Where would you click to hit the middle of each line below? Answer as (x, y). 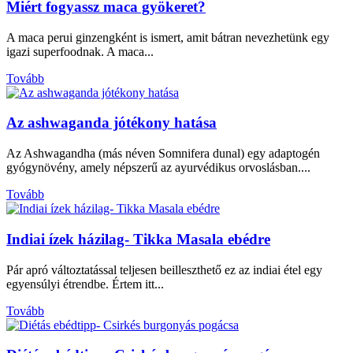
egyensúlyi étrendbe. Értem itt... (85, 284)
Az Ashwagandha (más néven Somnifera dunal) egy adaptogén (163, 154)
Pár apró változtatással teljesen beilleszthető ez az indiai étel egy (164, 269)
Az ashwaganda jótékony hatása (111, 123)
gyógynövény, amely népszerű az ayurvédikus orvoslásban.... (158, 168)
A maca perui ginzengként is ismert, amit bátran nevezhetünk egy (168, 37)
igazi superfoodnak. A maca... (80, 51)
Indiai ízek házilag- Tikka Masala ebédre (138, 239)
